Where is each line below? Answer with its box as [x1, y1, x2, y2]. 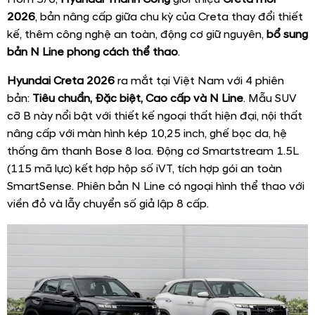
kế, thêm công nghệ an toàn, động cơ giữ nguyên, [7, 27, 266, 42]
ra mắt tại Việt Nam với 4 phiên [115, 74, 284, 89]
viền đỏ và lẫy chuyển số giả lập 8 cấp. [7, 197, 209, 212]
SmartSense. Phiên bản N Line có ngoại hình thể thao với [7, 179, 304, 194]
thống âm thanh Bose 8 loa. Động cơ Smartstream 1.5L [7, 144, 299, 159]
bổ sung [266, 27, 308, 42]
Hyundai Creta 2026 [7, 74, 115, 89]
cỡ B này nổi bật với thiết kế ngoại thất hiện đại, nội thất [7, 109, 302, 124]
